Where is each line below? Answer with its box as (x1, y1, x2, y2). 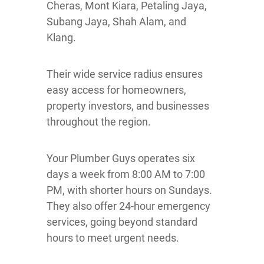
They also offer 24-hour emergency (47, 199, 210, 212)
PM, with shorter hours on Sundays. (47, 183, 212, 196)
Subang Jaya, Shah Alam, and (47, 15, 186, 28)
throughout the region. (47, 115, 151, 128)
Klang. (47, 31, 76, 44)
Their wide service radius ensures (47, 67, 203, 80)
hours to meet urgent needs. (47, 231, 179, 244)
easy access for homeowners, (47, 83, 186, 96)
